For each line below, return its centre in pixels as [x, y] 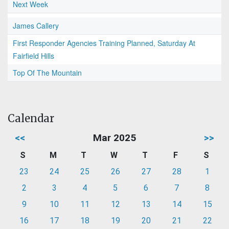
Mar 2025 [114, 138]
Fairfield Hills [33, 56]
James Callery [36, 26]
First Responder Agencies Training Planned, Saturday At [104, 43]
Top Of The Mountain [47, 73]
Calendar [31, 119]
